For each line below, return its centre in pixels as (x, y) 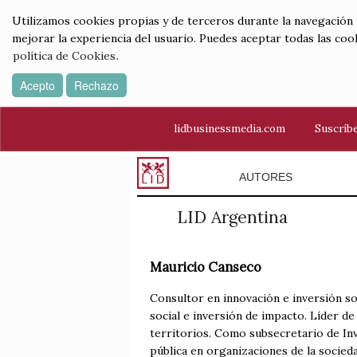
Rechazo (96, 85)
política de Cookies (64, 56)
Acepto (37, 85)
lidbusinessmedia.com (229, 128)
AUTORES (265, 177)
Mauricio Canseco (206, 267)
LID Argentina (232, 217)
